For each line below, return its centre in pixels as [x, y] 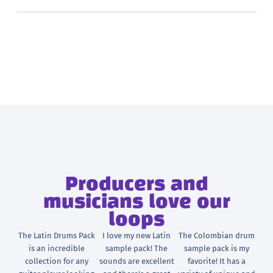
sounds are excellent [136, 261]
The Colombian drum [216, 235]
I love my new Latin [136, 235]
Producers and [136, 185]
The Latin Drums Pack [56, 235]
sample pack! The [136, 248]
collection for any [56, 261]
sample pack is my [216, 248]
